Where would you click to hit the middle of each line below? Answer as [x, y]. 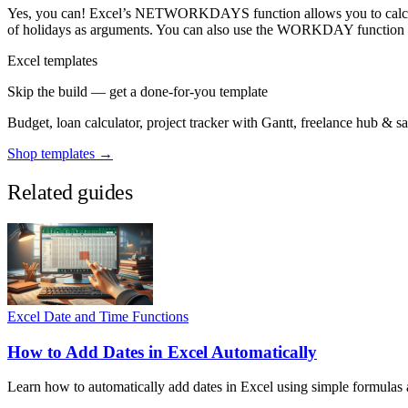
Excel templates [52, 61]
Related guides [70, 193]
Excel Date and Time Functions [98, 316]
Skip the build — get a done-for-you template [138, 92]
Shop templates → [60, 154]
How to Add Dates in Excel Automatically [162, 352]
